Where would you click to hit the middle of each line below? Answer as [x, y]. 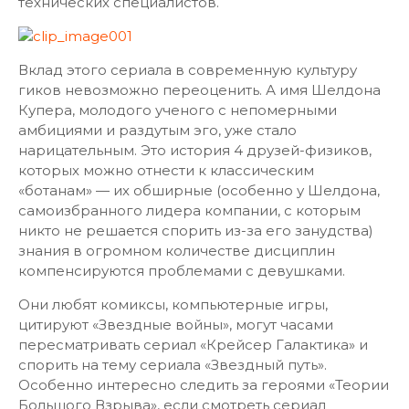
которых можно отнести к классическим [166, 170]
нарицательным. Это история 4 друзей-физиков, [195, 150]
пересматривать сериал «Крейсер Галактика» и [193, 345]
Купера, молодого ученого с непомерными [178, 110]
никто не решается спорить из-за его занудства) [196, 231]
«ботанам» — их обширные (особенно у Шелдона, [199, 190]
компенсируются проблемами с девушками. [182, 271]
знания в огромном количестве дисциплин [177, 251]
